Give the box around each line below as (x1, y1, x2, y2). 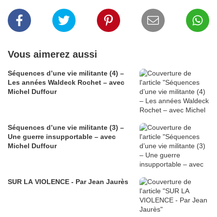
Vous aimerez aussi (8, 49, 97, 60)
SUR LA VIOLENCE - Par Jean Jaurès (8, 178, 128, 186)
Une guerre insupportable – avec (8, 133, 116, 141)
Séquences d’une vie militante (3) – (8, 124, 124, 132)
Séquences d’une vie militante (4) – (8, 69, 124, 77)
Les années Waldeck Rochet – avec (8, 78, 124, 87)
